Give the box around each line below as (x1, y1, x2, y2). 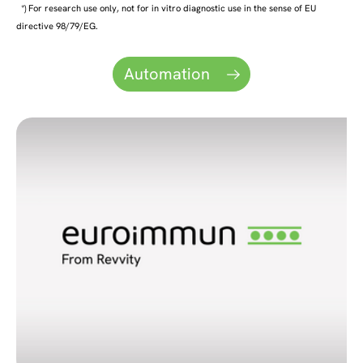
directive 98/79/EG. (16, 19, 98, 32)
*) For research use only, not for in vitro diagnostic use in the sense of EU (19, 2, 317, 14)
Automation (123, 63, 214, 85)
